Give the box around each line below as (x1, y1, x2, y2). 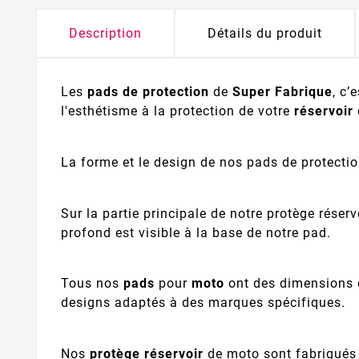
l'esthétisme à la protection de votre (61, 103, 294, 119)
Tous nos (61, 276, 123, 292)
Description (69, 26, 142, 42)
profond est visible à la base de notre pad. (61, 224, 331, 240)
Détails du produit (208, 26, 322, 42)
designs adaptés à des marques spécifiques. (61, 295, 345, 311)
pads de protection (87, 84, 209, 100)
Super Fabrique (232, 84, 333, 100)
